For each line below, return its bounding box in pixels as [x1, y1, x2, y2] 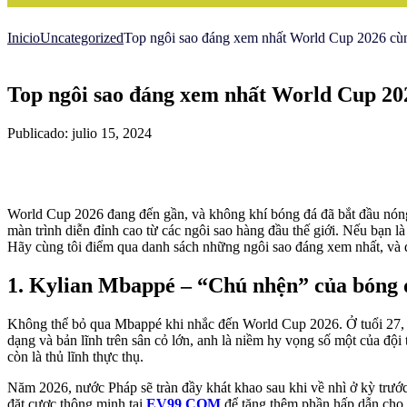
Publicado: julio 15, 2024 [7, 124, 152, 141]
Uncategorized [40, 30, 124, 45]
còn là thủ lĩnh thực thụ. [7, 348, 144, 364]
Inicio [7, 30, 40, 45]
